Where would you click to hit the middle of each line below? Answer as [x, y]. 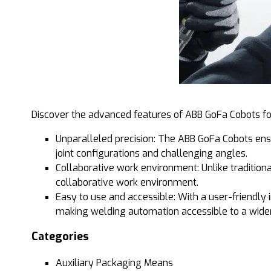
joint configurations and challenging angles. [154, 153]
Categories [60, 236]
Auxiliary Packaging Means [114, 263]
